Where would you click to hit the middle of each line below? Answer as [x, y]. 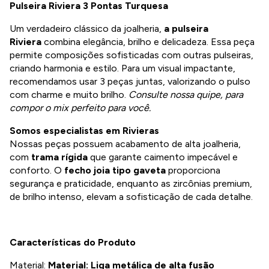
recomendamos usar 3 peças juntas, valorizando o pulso [130, 82]
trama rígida [59, 157]
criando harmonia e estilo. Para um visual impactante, [122, 68]
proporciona [193, 171]
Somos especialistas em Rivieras [84, 131]
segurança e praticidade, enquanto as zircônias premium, [131, 184]
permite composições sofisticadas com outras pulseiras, [131, 55]
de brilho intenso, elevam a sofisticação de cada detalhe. [131, 197]
